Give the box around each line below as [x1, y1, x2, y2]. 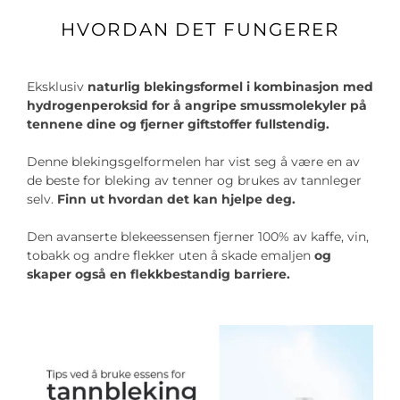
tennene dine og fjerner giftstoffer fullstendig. [27, 116, 329, 133]
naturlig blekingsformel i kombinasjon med [87, 79, 373, 96]
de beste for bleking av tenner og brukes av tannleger [27, 172, 362, 189]
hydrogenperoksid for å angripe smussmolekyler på [27, 97, 367, 114]
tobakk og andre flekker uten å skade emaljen [27, 247, 314, 264]
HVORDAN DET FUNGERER [60, 19, 340, 41]
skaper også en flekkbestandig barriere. [27, 266, 290, 283]
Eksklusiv [27, 79, 87, 96]
